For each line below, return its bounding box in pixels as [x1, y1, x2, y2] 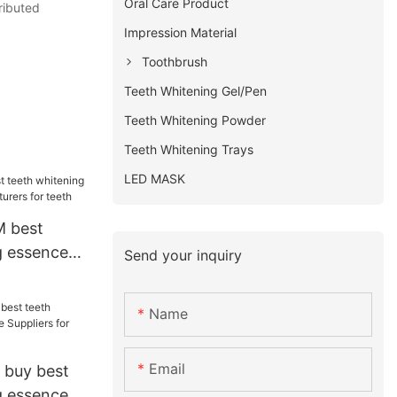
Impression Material [124, 24, 237, 40]
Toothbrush [142, 53, 208, 69]
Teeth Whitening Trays [124, 141, 254, 157]
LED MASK [124, 170, 186, 186]
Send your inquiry [124, 245, 243, 264]
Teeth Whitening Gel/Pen [124, 82, 268, 98]
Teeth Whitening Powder [124, 112, 267, 128]
